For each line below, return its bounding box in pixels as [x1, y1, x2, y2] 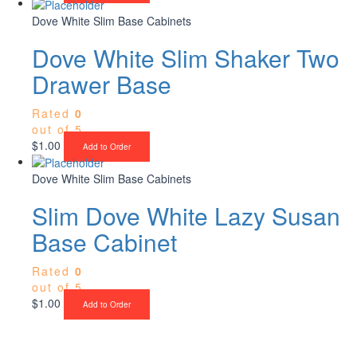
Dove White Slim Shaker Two [32, 40, 339, 75]
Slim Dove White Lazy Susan [32, 198, 340, 233]
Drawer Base [32, 66, 171, 101]
